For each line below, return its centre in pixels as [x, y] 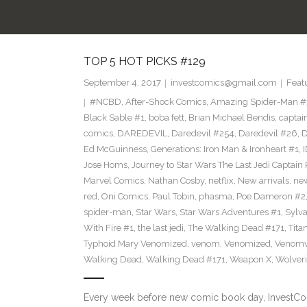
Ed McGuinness [115, 149]
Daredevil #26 [268, 134]
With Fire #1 [108, 228]
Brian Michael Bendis [231, 118]
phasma [215, 197]
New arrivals [263, 181]
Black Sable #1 [114, 118]
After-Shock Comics [165, 102]
